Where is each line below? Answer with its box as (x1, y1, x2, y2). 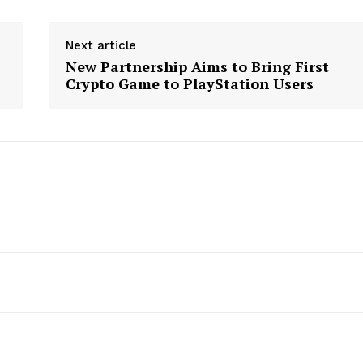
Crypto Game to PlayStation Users (65, 74, 314, 94)
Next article (65, 38, 136, 53)
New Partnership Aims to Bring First (65, 57, 329, 77)
